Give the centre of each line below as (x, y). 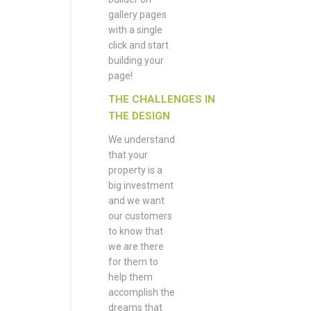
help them (131, 277)
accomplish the (142, 292)
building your (136, 60)
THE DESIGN (139, 116)
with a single (135, 30)
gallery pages (137, 15)
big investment (141, 185)
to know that (136, 231)
